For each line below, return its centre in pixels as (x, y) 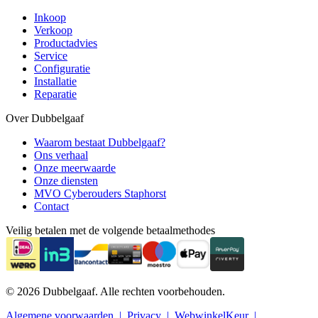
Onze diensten (66, 180)
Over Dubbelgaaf (45, 118)
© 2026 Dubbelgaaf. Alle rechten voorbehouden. (115, 291)
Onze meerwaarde (75, 168)
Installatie (55, 81)
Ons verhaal (61, 155)
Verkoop (53, 30)
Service (51, 55)
